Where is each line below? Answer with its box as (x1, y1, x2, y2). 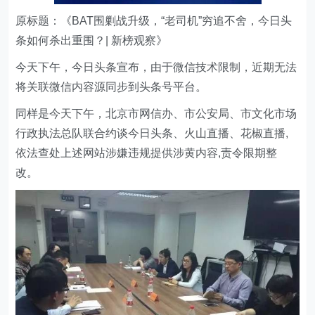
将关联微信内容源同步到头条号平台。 (15, 81, 207, 93)
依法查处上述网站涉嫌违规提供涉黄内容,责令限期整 (15, 147, 278, 159)
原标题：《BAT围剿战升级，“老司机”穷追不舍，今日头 (15, 15, 292, 27)
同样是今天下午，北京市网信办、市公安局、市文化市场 (15, 108, 297, 120)
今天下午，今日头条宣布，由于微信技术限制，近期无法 (15, 61, 297, 73)
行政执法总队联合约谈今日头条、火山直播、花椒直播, (15, 127, 289, 139)
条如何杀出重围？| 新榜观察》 (15, 34, 168, 46)
